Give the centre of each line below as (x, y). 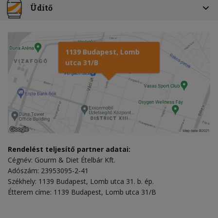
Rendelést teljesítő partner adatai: (69, 149)
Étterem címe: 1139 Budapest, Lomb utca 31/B (82, 192)
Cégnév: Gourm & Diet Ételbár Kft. (62, 160)
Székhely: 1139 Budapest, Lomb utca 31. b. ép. (81, 181)
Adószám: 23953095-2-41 (48, 170)
